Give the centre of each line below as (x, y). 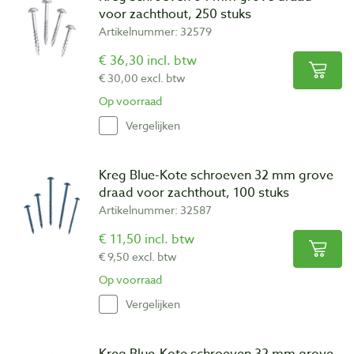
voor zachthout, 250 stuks (175, 14)
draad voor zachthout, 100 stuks (194, 192)
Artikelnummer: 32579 (155, 31)
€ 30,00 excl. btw (142, 77)
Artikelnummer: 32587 (155, 209)
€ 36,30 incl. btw (148, 60)
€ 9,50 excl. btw (138, 256)
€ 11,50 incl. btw (147, 239)
